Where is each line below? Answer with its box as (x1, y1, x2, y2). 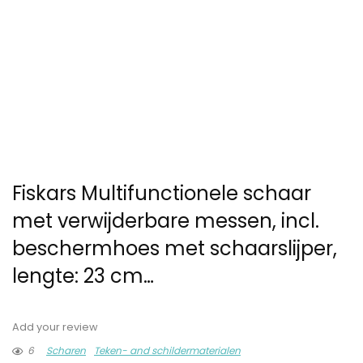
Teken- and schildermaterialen (94, 344, 241, 358)
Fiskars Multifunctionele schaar (12, 180, 311, 207)
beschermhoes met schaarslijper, (12, 235, 337, 263)
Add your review (12, 320, 98, 335)
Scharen (46, 344, 86, 358)
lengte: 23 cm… (12, 263, 154, 290)
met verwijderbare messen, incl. (12, 207, 319, 235)
